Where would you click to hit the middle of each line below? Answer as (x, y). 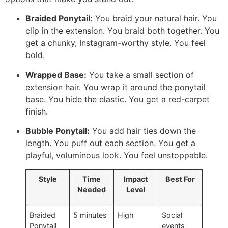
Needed (92, 190)
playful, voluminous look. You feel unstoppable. (117, 155)
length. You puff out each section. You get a (110, 143)
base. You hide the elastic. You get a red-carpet (118, 99)
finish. (37, 111)
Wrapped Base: (56, 75)
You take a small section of (140, 75)
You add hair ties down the (143, 131)
